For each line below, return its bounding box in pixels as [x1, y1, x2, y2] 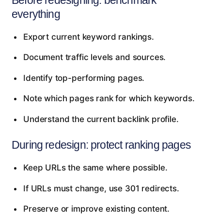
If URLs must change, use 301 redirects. [23, 183, 179, 193]
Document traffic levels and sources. [23, 52, 166, 62]
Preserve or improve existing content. [23, 204, 170, 214]
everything [12, 7, 60, 20]
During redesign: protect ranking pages [12, 138, 191, 151]
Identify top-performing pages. [23, 73, 145, 83]
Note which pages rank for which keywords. [23, 93, 195, 104]
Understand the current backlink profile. [23, 114, 179, 124]
